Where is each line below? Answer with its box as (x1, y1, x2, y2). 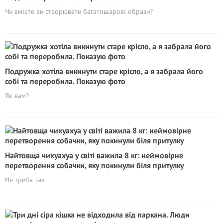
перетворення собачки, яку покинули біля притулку (5, 160, 184, 170)
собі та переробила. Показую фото (5, 76, 125, 86)
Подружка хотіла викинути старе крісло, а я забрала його (5, 66, 203, 76)
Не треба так (5, 175, 45, 184)
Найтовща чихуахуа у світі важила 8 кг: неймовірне (5, 150, 183, 160)
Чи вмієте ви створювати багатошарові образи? (5, 7, 153, 16)
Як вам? (5, 91, 29, 100)
